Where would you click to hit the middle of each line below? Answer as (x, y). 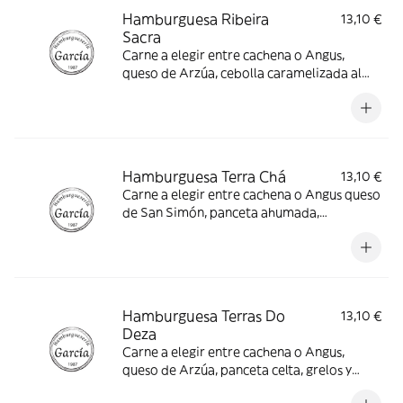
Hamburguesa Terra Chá (204, 176)
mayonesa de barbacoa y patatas (220, 230)
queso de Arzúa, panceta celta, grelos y (237, 370)
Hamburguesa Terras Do (204, 316)
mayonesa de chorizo (185, 388)
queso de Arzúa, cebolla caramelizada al (242, 73)
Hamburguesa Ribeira (196, 19)
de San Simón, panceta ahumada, (221, 212)
